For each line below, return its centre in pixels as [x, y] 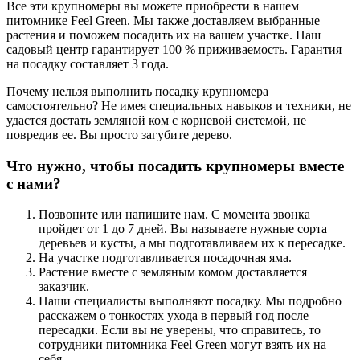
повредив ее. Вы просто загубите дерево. [119, 135]
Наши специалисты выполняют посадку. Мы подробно [190, 301]
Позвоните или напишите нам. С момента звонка [174, 215]
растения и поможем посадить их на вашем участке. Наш [164, 35]
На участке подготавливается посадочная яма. [165, 258]
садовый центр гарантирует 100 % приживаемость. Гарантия [174, 49]
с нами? [34, 183]
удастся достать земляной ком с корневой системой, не [156, 120]
